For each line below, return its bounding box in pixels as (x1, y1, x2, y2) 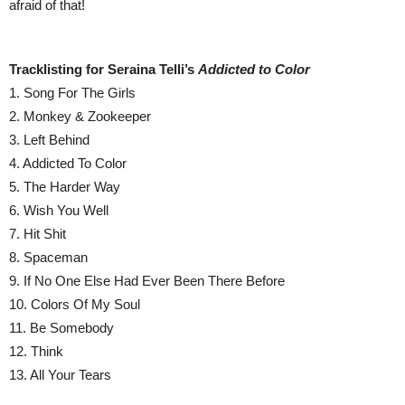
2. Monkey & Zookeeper (9, 108, 151, 124)
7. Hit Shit (9, 226, 66, 241)
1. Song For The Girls (9, 85, 136, 100)
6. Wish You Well (9, 202, 108, 218)
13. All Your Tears (9, 367, 111, 382)
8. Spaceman (9, 250, 88, 265)
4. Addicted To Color (9, 155, 127, 171)
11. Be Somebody (9, 320, 114, 335)
